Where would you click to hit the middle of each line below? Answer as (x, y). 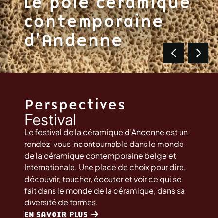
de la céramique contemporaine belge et (100, 155)
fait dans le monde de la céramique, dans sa (105, 191)
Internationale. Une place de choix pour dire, (105, 167)
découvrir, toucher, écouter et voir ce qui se (103, 179)
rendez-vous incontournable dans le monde (104, 144)
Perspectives (75, 104)
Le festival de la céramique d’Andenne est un (106, 132)
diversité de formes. (61, 202)
